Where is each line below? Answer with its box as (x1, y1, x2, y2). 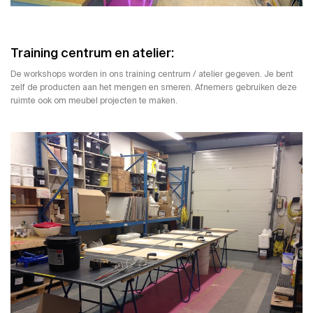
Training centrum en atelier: (10, 45, 174, 62)
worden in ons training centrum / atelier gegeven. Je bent (66, 68, 293, 80)
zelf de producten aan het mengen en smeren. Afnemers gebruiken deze (10, 82, 297, 94)
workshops (24, 68, 66, 80)
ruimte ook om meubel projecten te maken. (10, 95, 177, 107)
